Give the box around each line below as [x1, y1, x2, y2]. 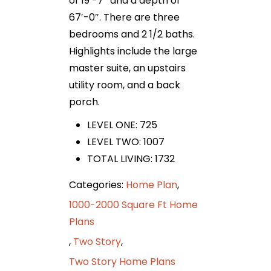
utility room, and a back [69, 77, 180, 92]
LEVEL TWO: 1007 [87, 134, 165, 149]
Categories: [69, 177, 123, 192]
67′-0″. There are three [69, 10, 180, 24]
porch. [69, 94, 100, 109]
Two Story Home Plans [69, 254, 175, 269]
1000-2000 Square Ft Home [69, 197, 198, 212]
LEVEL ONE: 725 [87, 117, 157, 132]
